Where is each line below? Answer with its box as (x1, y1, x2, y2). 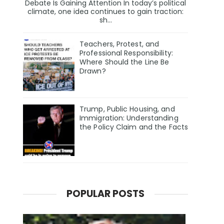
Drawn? (79, 66, 106, 76)
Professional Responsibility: (79, 48, 173, 58)
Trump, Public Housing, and (79, 104, 175, 114)
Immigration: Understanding (79, 113, 178, 123)
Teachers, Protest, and (79, 39, 159, 49)
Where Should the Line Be (79, 57, 169, 67)
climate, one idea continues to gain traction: (27, 6, 183, 17)
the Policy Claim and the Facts (79, 122, 188, 132)
